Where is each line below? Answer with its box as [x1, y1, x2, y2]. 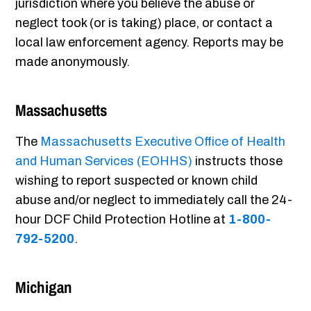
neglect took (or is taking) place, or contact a [15, 16, 274, 31]
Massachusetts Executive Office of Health [40, 135, 286, 149]
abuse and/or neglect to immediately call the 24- [15, 193, 293, 208]
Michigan [15, 276, 73, 299]
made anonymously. [15, 55, 131, 69]
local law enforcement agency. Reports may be [15, 35, 284, 50]
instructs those [192, 154, 283, 169]
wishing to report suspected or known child [15, 174, 258, 188]
